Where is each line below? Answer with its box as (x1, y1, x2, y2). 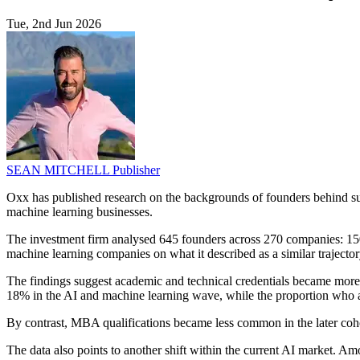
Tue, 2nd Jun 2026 (6, 17, 101, 31)
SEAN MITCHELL (6, 163, 112, 178)
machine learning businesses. (6, 205, 153, 219)
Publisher (112, 163, 160, 178)
